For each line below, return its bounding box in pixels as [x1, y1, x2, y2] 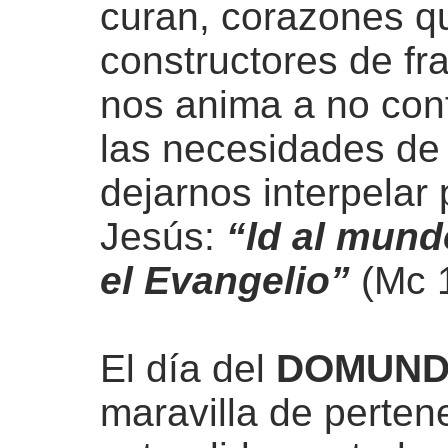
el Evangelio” [100, 259, 350, 302]
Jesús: [100, 215, 226, 258]
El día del [100, 347, 276, 390]
